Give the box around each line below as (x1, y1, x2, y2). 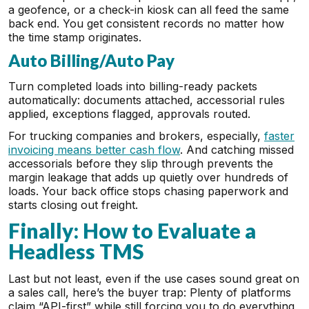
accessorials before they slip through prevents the (8, 157, 273, 170)
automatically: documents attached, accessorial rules (8, 93, 285, 107)
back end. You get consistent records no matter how (8, 17, 284, 30)
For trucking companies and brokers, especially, (8, 129, 264, 143)
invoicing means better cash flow (8, 143, 180, 157)
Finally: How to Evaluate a (8, 218, 256, 243)
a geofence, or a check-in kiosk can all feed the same (8, 3, 289, 17)
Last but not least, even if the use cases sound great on (8, 272, 299, 286)
